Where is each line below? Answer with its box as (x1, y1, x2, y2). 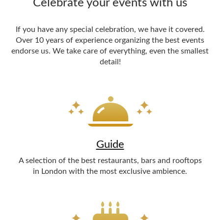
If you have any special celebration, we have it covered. (15, 26, 205, 33)
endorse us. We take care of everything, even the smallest (11, 47, 209, 55)
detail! (99, 58, 121, 66)
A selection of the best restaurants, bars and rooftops (18, 157, 202, 165)
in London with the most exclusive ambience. (33, 167, 187, 175)
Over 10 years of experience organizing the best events (16, 36, 204, 44)
